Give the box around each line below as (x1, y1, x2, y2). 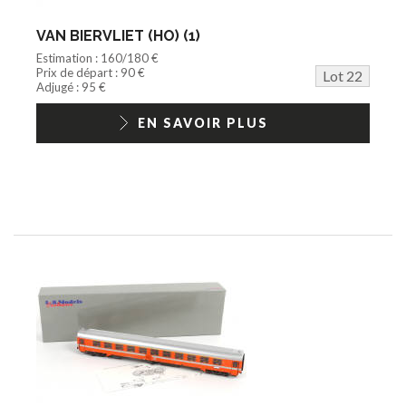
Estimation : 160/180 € (36, 50, 159, 65)
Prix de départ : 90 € (36, 64, 145, 80)
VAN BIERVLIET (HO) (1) (36, 26, 200, 44)
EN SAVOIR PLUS (138, 114, 268, 130)
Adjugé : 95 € (36, 79, 106, 94)
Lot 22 (323, 66, 362, 84)
